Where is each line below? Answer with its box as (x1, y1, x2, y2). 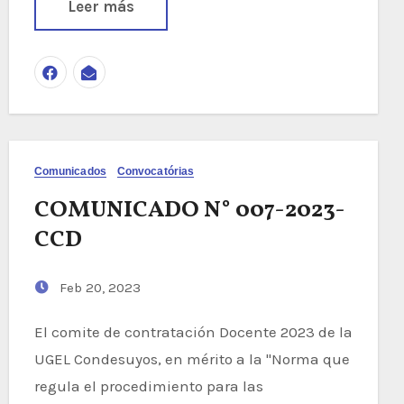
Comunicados (33, 165, 106, 178)
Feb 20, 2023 (55, 280, 141, 296)
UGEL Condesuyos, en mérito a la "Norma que (33, 350, 350, 368)
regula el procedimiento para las (33, 377, 263, 395)
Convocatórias (116, 165, 195, 178)
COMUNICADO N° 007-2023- (33, 194, 345, 226)
